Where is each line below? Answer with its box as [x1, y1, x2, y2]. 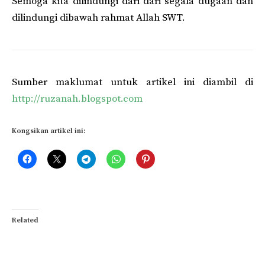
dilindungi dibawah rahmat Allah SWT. [12, 11, 185, 24]
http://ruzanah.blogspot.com [12, 92, 143, 105]
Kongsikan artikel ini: [12, 127, 85, 136]
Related [12, 216, 38, 225]
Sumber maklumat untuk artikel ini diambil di [12, 75, 253, 89]
